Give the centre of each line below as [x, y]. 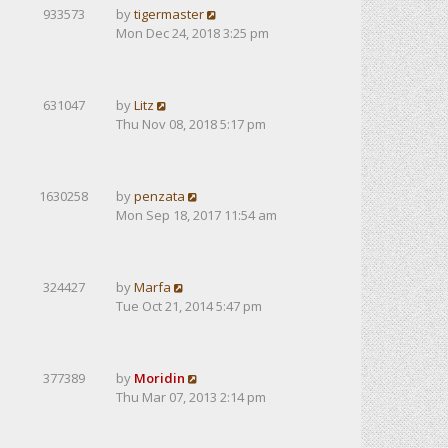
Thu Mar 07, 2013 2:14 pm [191, 397]
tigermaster [169, 14]
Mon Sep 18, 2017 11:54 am [196, 215]
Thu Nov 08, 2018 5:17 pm [191, 124]
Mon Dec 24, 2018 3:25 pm [192, 33]
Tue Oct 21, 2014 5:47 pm [189, 306]
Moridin [159, 378]
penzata [159, 196]
